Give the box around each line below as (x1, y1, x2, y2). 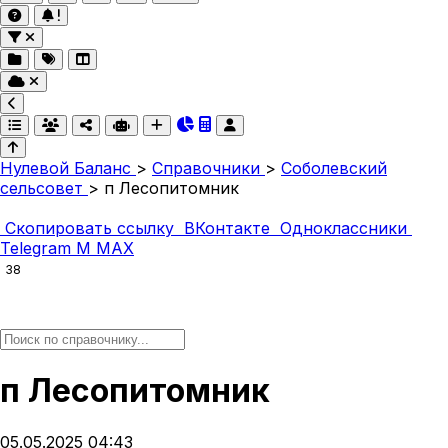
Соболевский (281, 158, 387, 178)
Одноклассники (275, 218, 412, 238)
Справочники (152, 158, 265, 178)
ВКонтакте (179, 218, 275, 238)
